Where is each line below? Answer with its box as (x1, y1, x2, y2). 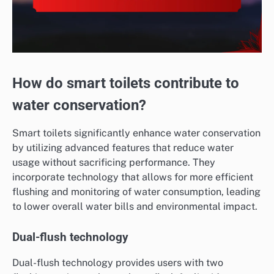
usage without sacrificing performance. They (12, 156, 215, 168)
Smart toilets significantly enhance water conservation (12, 127, 261, 139)
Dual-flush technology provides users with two (12, 256, 223, 268)
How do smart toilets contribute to (12, 74, 239, 92)
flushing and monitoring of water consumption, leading (12, 185, 261, 198)
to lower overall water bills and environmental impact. (12, 200, 257, 212)
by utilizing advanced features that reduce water (12, 141, 234, 154)
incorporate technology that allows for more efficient (12, 171, 253, 183)
